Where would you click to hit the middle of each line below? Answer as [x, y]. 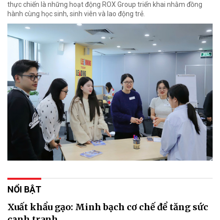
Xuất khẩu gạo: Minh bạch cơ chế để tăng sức [108, 207]
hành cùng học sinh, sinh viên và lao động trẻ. [76, 14]
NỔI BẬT [24, 189]
